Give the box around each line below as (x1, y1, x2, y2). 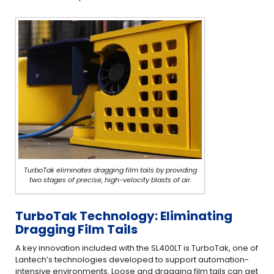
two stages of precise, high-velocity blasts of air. (29, 175, 191, 185)
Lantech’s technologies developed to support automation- (15, 254, 249, 265)
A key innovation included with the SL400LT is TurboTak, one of (15, 242, 258, 254)
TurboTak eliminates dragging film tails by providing (23, 165, 197, 175)
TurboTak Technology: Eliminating (15, 207, 232, 224)
